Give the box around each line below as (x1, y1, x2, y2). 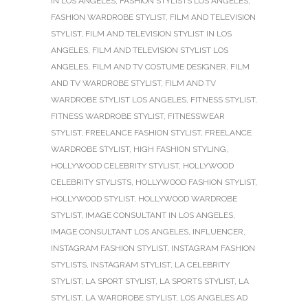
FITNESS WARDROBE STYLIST (51, 111, 164, 121)
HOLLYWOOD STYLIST (51, 193, 134, 203)
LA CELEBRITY (175, 259, 230, 269)
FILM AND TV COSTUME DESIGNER (92, 61, 226, 71)
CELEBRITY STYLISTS (51, 177, 131, 187)
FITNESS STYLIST (190, 94, 255, 104)
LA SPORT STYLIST (85, 276, 155, 286)
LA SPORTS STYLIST (159, 276, 234, 286)
